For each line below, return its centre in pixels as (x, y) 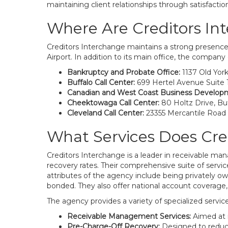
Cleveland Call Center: (106, 113)
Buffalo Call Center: (101, 82)
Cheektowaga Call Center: (113, 103)
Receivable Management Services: (129, 216)
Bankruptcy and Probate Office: (124, 72)
